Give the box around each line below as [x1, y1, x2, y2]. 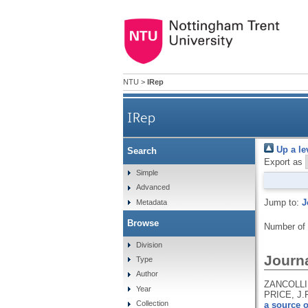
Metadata [136, 197, 168, 206]
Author [136, 269, 159, 278]
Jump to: [263, 197, 302, 208]
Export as [263, 156, 302, 167]
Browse [126, 217, 159, 228]
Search [126, 146, 157, 157]
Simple [136, 168, 159, 177]
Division [136, 240, 163, 249]
